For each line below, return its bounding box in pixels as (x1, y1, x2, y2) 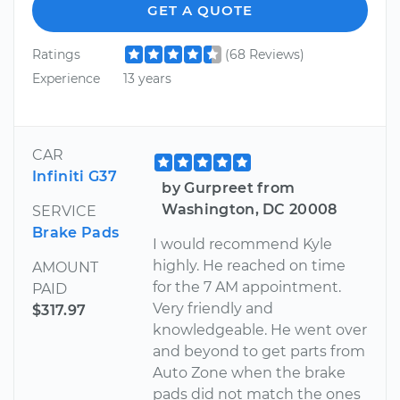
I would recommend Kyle (153, 236, 333, 254)
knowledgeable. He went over (153, 321, 368, 339)
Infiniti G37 (32, 168, 117, 186)
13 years (122, 70, 171, 87)
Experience (32, 70, 100, 87)
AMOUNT (32, 259, 98, 277)
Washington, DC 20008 (162, 201, 337, 219)
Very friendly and (153, 300, 274, 318)
